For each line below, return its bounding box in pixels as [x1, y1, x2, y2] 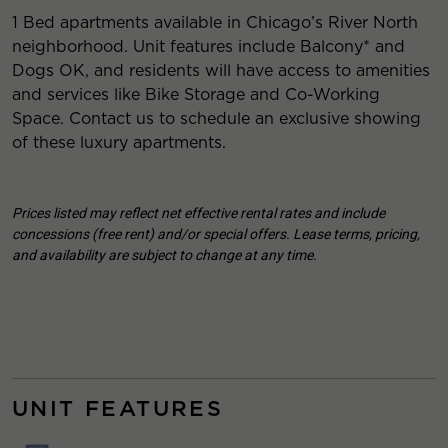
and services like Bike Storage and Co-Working [12, 85, 380, 104]
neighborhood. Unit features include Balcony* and [12, 37, 405, 56]
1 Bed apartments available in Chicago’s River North [12, 13, 418, 32]
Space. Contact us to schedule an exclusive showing [12, 109, 421, 128]
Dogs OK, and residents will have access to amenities [12, 61, 430, 80]
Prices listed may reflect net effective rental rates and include [12, 205, 385, 221]
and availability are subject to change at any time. [12, 247, 317, 263]
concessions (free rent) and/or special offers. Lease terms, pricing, [12, 226, 420, 242]
